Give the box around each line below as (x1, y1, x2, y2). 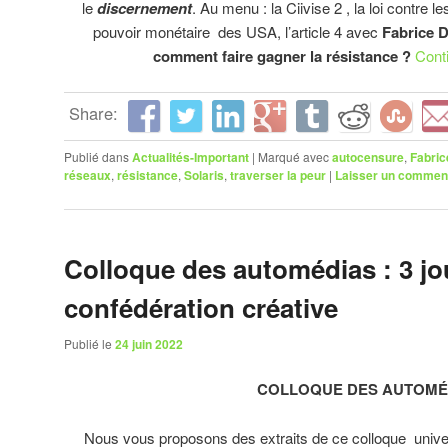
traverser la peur (230, 166, 326, 185)
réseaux (64, 166, 111, 185)
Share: (69, 101, 118, 126)
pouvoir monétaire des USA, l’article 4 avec (92, 20, 382, 42)
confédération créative (64, 289, 338, 327)
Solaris (184, 166, 224, 185)
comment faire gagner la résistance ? (152, 44, 411, 67)
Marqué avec (258, 148, 329, 166)
